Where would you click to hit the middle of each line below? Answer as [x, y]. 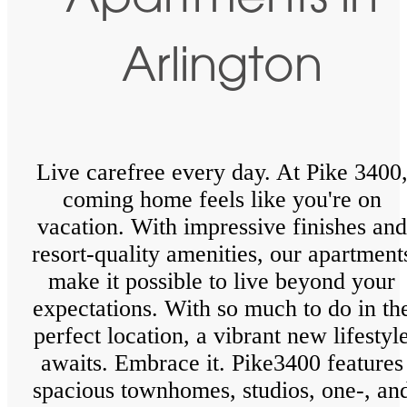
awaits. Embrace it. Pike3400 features [222, 363]
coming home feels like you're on [222, 200]
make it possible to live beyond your [222, 282]
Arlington [222, 70]
